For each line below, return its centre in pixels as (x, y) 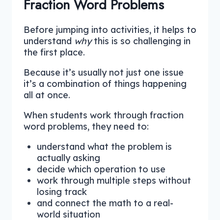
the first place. (54, 53)
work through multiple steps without (114, 181)
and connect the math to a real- (105, 203)
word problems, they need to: (86, 127)
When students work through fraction (104, 115)
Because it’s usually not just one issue (104, 73)
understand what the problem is (104, 147)
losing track (62, 192)
